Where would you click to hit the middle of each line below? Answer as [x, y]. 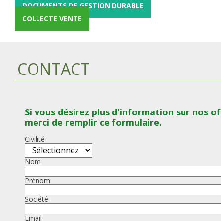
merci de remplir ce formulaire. [93, 122]
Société [37, 199]
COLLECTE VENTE [52, 18]
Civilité [35, 139]
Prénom [37, 180]
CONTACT [54, 69]
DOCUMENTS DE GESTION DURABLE [83, 6]
